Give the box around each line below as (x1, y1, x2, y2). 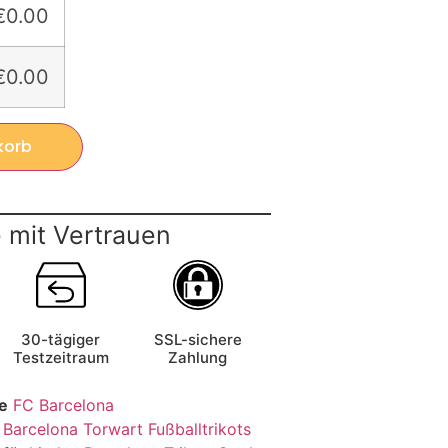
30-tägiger (21, 330, 101, 350)
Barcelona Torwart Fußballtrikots (3, 419, 251, 440)
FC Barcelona (13, 395, 114, 416)
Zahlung (168, 348, 228, 368)
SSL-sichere (153, 330, 242, 350)
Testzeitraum (12, 348, 109, 368)
